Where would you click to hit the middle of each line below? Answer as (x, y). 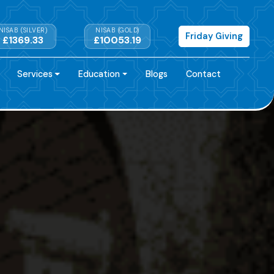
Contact (204, 74)
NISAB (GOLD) (117, 30)
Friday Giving (214, 36)
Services (35, 74)
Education (99, 74)
